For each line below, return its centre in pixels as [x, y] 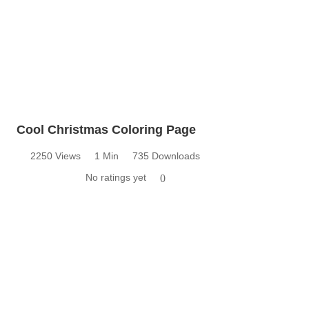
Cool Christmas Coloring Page [106, 129]
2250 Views [56, 156]
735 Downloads [166, 156]
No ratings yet [116, 177]
